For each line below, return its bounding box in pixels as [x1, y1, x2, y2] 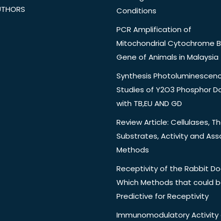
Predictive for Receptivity [116, 191, 209, 202]
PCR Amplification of [116, 24, 191, 35]
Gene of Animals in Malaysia [116, 52, 219, 63]
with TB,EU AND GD [116, 98, 182, 109]
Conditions [116, 5, 156, 16]
